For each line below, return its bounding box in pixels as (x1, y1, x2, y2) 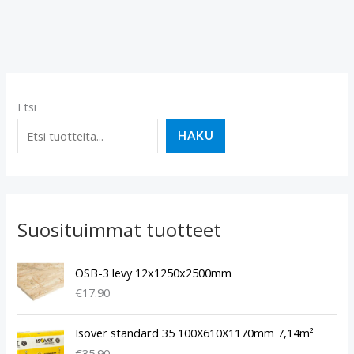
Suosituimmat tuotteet (17, 217, 222, 243)
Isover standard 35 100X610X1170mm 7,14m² (75, 325, 314, 341)
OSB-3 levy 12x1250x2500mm (75, 264, 232, 281)
